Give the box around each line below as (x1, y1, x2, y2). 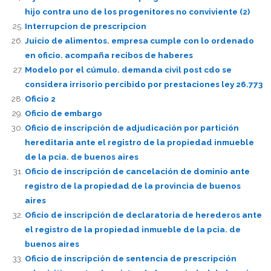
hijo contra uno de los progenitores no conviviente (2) (24, 7, 250, 17)
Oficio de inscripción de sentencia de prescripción (24, 253, 237, 264)
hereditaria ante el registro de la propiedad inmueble (24, 137, 254, 148)
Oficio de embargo (24, 108, 102, 119)
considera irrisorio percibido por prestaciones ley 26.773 (24, 79, 263, 90)
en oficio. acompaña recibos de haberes (24, 50, 193, 60)
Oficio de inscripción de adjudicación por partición (24, 123, 239, 133)
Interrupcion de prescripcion (24, 21, 146, 31)
